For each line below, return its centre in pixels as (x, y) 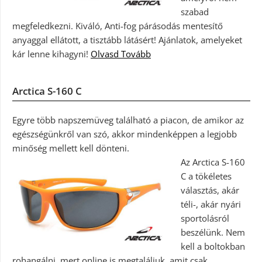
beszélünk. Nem (213, 232)
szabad (194, 11)
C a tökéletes (206, 176)
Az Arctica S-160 (213, 162)
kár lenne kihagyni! (51, 54)
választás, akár (210, 190)
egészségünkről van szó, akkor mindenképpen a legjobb (125, 134)
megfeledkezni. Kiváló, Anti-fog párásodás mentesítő (118, 25)
